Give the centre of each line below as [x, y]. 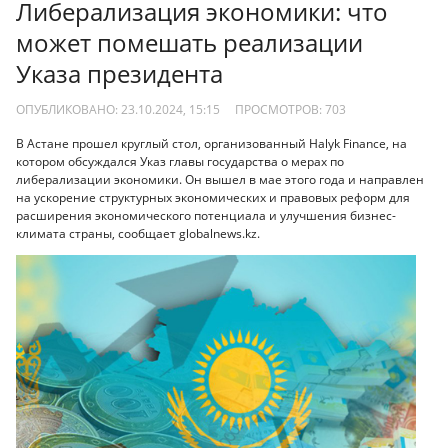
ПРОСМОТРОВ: [279, 109]
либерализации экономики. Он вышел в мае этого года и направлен [220, 180]
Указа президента [119, 74]
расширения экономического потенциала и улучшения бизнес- [206, 216]
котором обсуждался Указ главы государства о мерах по [180, 162]
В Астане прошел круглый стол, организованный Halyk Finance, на [211, 144]
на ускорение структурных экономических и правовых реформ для [213, 198]
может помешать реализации [189, 43]
